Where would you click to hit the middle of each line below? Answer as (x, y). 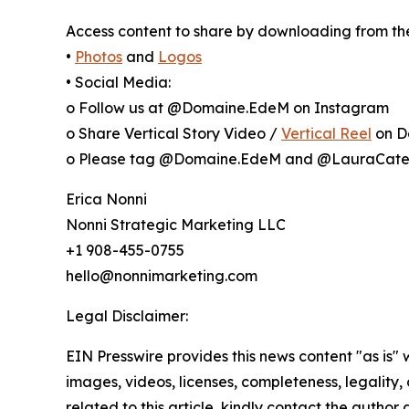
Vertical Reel (326, 134)
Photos (99, 57)
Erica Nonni (106, 199)
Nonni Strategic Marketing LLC (176, 225)
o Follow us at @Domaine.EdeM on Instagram (227, 108)
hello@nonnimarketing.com (162, 276)
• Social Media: (118, 83)
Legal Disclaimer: (127, 316)
